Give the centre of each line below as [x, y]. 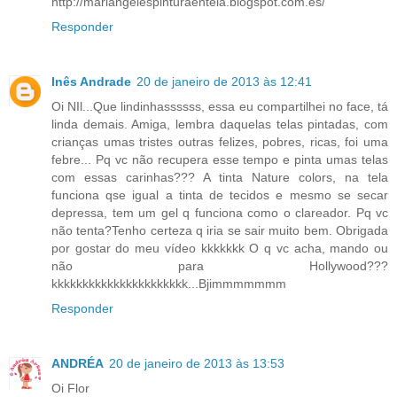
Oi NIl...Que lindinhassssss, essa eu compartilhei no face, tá [220, 107]
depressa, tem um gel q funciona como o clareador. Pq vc [220, 213]
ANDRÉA [78, 364]
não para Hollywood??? [220, 266]
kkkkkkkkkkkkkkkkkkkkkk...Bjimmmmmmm [169, 284]
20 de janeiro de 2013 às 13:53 [197, 364]
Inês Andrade [91, 82]
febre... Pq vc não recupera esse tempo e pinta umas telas [220, 160]
